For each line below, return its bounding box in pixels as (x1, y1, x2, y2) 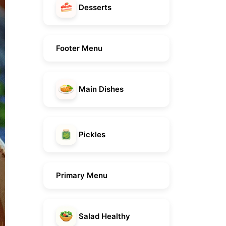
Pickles (79, 130, 105, 140)
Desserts (79, 3, 111, 13)
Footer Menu (56, 43, 102, 53)
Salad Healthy (79, 211, 130, 221)
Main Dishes (79, 84, 124, 94)
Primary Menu (56, 171, 107, 181)
